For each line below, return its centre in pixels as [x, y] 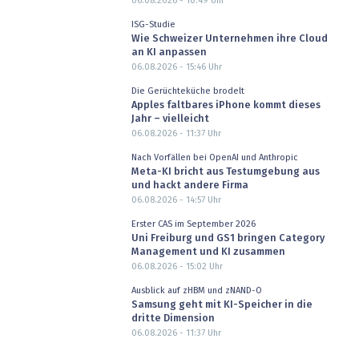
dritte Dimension [173, 319]
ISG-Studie [153, 24]
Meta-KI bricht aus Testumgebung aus [225, 172]
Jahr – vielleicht [170, 119]
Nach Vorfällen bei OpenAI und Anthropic [214, 157]
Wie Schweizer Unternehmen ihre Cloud [229, 39]
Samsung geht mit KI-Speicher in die [222, 305]
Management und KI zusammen [208, 252]
